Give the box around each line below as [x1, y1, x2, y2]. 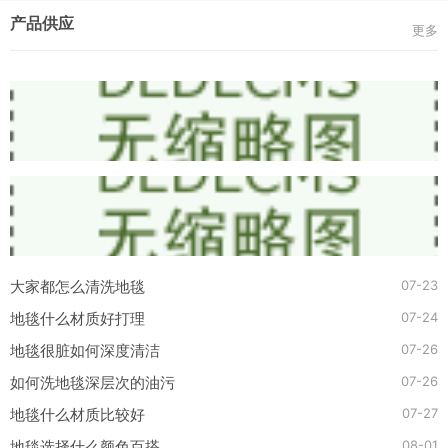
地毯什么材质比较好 [10, 406, 145, 423]
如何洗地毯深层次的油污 [10, 374, 175, 391]
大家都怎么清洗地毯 [10, 278, 145, 295]
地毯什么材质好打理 [10, 310, 145, 327]
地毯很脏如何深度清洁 [10, 342, 160, 359]
